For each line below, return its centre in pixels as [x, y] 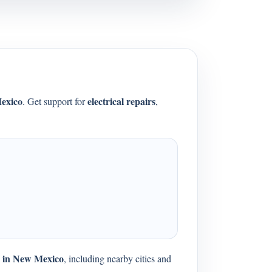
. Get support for [55, 101]
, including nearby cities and [117, 258]
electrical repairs [121, 101]
